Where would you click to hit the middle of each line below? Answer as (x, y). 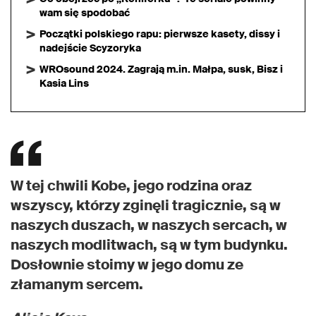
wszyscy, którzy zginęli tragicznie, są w (146, 205)
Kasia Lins (64, 83)
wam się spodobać (85, 13)
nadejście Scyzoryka (90, 48)
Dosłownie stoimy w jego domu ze (127, 265)
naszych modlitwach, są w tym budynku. (149, 245)
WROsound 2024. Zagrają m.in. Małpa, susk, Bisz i (161, 69)
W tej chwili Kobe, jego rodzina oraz (131, 186)
